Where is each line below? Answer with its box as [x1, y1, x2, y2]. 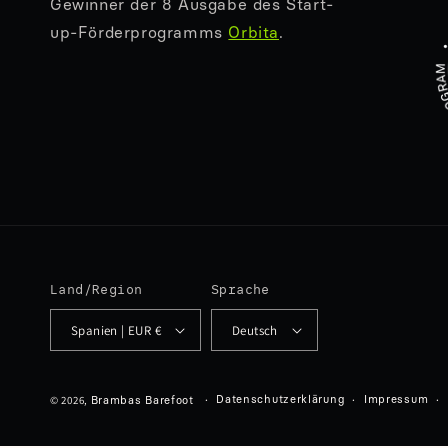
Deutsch [232, 321, 278, 339]
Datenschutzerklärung [216, 393, 345, 407]
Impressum [363, 393, 429, 407]
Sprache [211, 281, 270, 298]
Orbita [228, 23, 280, 43]
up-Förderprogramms [50, 23, 229, 43]
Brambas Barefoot [90, 394, 194, 408]
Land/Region [50, 281, 143, 298]
